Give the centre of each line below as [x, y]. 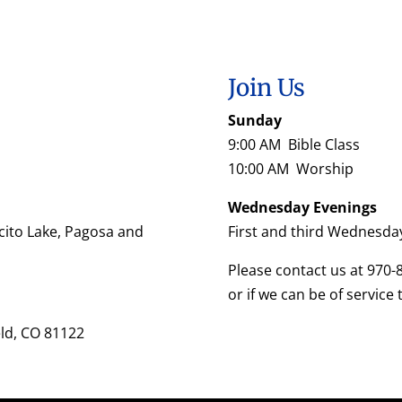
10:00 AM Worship [290, 168]
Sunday [254, 120]
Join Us [266, 87]
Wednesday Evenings [302, 207]
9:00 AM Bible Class [293, 144]
